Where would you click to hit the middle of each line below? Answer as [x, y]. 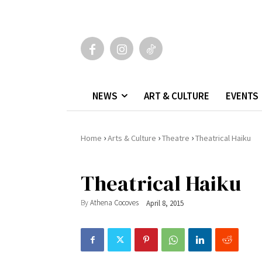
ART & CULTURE [177, 96]
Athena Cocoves [114, 203]
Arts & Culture [132, 138]
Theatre [176, 138]
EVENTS [242, 96]
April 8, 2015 [165, 203]
